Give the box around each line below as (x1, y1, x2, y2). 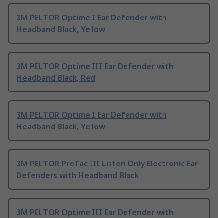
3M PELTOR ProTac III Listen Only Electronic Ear (17, 158, 198, 169)
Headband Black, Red (17, 73, 95, 84)
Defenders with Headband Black (17, 170, 139, 181)
